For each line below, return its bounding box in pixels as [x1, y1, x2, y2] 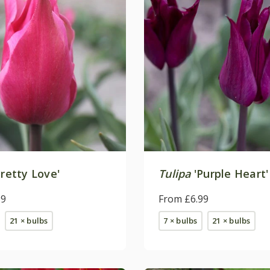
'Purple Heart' [190, 166, 269, 181]
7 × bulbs [163, 215, 198, 226]
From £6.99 [159, 192, 209, 206]
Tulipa [159, 166, 191, 181]
